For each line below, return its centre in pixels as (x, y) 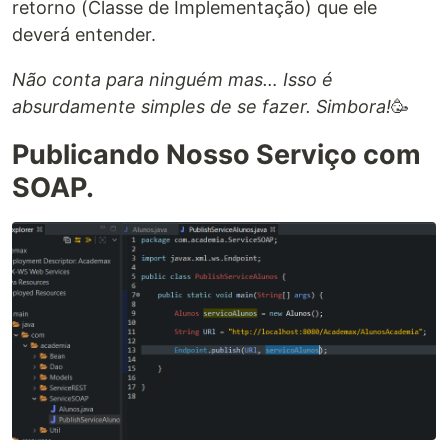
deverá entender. (84, 35)
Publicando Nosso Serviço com (216, 155)
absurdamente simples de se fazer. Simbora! (201, 107)
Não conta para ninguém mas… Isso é (172, 80)
